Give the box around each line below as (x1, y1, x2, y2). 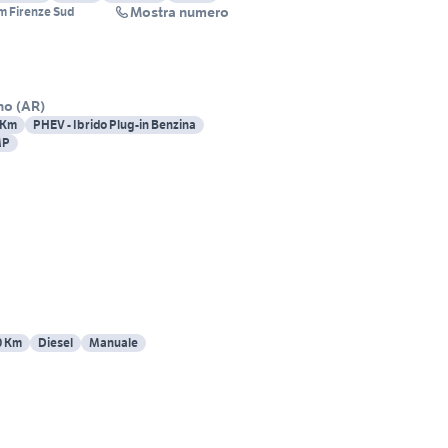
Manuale (89, 335, 138, 351)
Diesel (38, 335, 73, 351)
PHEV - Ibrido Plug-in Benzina (33, 117, 196, 133)
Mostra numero (130, 3, 229, 22)
